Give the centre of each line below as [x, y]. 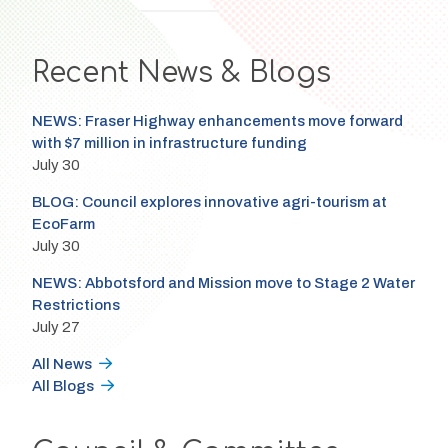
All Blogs [62, 386]
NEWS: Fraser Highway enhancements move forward [217, 121]
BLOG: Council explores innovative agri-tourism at [209, 202]
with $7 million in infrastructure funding [169, 143]
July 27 [55, 327]
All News [61, 364]
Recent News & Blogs [181, 73]
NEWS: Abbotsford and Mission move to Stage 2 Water [223, 283]
